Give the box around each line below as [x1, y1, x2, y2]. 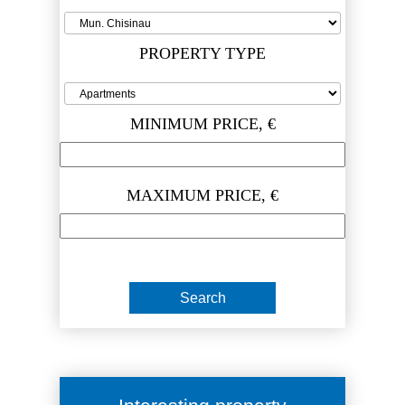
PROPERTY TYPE [139, 44, 266, 63]
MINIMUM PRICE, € [129, 115, 276, 134]
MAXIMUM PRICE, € [127, 186, 278, 205]
